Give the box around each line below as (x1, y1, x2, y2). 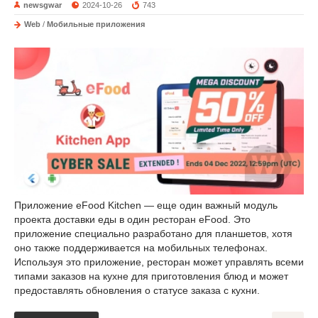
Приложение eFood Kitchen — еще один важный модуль (14, 199, 278, 212)
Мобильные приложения (47, 20, 145, 29)
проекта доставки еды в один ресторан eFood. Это (14, 214, 251, 226)
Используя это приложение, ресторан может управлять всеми (14, 256, 304, 268)
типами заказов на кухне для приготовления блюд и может (14, 270, 288, 283)
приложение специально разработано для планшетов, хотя (14, 228, 292, 240)
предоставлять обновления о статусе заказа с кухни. (14, 285, 260, 297)
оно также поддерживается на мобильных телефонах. (14, 242, 268, 254)
